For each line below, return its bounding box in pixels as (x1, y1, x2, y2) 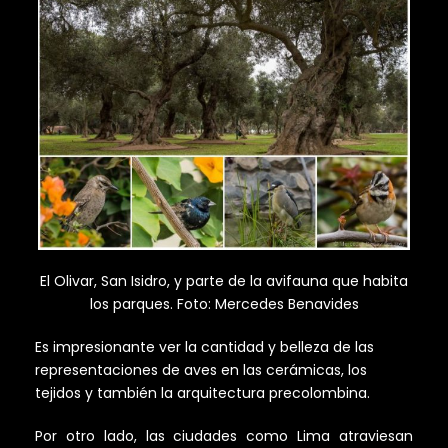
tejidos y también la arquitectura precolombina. (35, 383, 370, 404)
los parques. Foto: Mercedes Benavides (89, 294, 359, 315)
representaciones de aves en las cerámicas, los (35, 360, 367, 381)
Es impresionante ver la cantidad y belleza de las (35, 337, 374, 358)
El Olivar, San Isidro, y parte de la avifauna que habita (40, 271, 408, 292)
